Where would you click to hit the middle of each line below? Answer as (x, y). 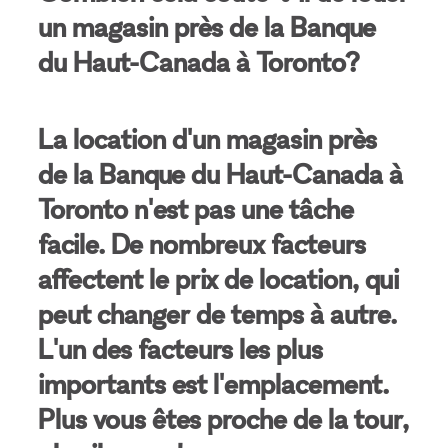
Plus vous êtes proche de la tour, (224, 418)
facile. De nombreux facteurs (202, 243)
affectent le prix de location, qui (219, 278)
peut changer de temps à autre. (218, 313)
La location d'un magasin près (208, 138)
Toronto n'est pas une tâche (196, 208)
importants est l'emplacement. (214, 383)
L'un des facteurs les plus (181, 348)
